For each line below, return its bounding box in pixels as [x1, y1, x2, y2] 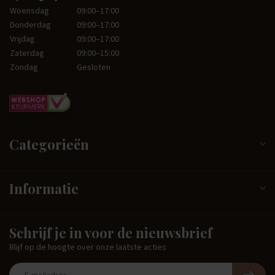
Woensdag [10, 5, 49, 17]
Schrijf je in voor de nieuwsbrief [9, 223, 212, 242]
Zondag [10, 61, 38, 73]
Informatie [9, 179, 79, 198]
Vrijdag [10, 33, 35, 45]
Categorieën [9, 134, 89, 153]
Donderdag [10, 19, 51, 31]
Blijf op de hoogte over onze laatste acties [9, 241, 166, 252]
